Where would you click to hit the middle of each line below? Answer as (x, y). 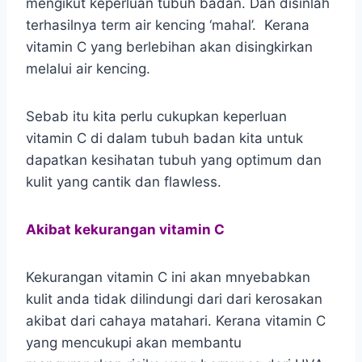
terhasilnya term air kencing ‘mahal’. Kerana (168, 25)
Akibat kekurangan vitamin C (125, 229)
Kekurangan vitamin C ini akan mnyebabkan (168, 277)
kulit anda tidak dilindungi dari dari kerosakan (174, 299)
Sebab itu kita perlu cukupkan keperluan (156, 116)
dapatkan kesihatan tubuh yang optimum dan (174, 160)
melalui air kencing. (88, 68)
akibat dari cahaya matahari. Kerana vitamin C (176, 320)
